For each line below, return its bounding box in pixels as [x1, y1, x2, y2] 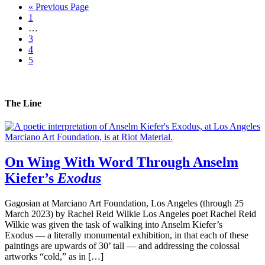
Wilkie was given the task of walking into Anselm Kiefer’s [5, 219, 222, 230]
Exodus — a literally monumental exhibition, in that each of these [5, 230, 248, 240]
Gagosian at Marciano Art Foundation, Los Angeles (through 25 [5, 198, 244, 208]
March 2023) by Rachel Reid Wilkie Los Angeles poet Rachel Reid [5, 208, 256, 219]
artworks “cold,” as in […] [5, 251, 104, 261]
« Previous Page [28, 1, 89, 12]
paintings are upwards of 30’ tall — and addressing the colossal [5, 240, 240, 251]
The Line [5, 98, 41, 108]
